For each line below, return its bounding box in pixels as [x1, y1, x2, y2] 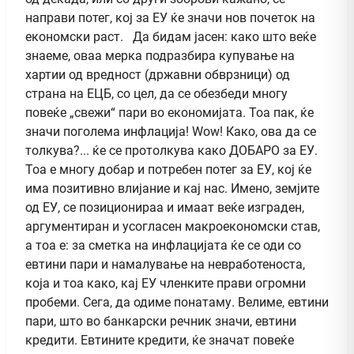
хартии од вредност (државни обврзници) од [25, 66, 290, 82]
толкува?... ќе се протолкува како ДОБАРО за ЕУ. [25, 142, 318, 158]
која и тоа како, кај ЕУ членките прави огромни [25, 275, 306, 291]
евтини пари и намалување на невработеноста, [25, 256, 305, 272]
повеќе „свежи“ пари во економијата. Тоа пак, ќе [25, 104, 314, 120]
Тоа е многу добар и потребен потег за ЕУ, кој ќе [25, 161, 311, 177]
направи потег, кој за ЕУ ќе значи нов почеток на [25, 9, 315, 25]
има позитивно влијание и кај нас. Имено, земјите [25, 180, 319, 196]
